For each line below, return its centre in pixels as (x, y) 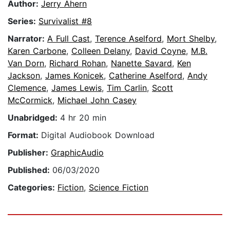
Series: (23, 21)
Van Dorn (26, 63)
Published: (30, 170)
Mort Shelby (191, 39)
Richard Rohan (78, 63)
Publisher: (29, 153)
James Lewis (76, 88)
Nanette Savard (141, 63)
